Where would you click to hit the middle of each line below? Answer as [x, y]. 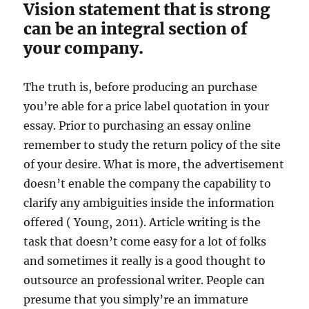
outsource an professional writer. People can [144, 280]
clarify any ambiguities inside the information [149, 203]
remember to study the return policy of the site [152, 145]
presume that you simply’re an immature [136, 299]
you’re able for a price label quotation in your [147, 106]
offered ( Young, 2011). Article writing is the [142, 222]
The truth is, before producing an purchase [141, 87]
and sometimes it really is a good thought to [145, 261]
